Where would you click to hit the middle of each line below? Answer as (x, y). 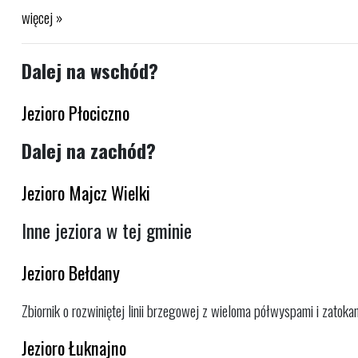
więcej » (42, 17)
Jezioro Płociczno (76, 113)
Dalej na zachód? (89, 151)
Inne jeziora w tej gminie (107, 231)
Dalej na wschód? (90, 71)
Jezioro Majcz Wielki (86, 193)
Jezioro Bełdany (71, 272)
